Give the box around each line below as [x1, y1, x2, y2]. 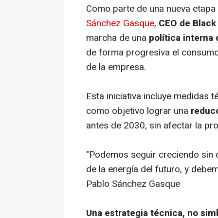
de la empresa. [86, 60, 146, 74]
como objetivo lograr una [86, 104, 191, 118]
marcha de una [86, 31, 149, 45]
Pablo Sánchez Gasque [86, 177, 180, 191]
